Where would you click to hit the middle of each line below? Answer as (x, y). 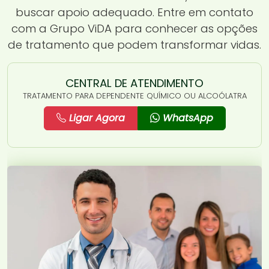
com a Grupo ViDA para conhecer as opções (134, 28)
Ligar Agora (95, 118)
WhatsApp (186, 118)
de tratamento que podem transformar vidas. (134, 44)
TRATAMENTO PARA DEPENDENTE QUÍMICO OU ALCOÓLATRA (134, 95)
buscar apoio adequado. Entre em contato (134, 12)
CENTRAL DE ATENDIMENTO (134, 83)
